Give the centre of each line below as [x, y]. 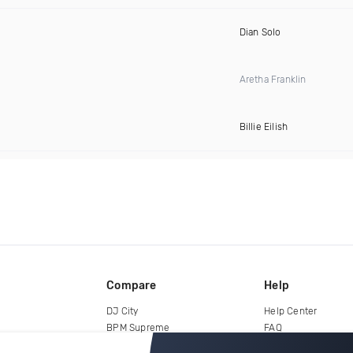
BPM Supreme [138, 327]
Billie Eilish [264, 127]
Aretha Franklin [273, 80]
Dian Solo [260, 32]
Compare [132, 285]
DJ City [123, 311]
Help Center [291, 311]
